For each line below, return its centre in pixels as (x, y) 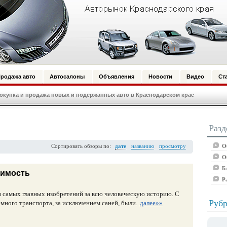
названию (143, 146)
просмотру (173, 146)
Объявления (117, 77)
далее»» (151, 203)
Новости (160, 77)
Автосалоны (67, 77)
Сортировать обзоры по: (81, 146)
